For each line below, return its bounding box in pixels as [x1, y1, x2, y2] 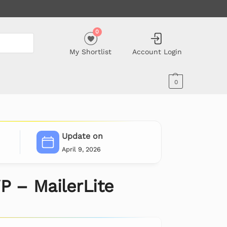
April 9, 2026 [61, 145, 101, 153]
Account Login [132, 47, 182, 56]
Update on [61, 131, 103, 141]
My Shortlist [69, 47, 112, 56]
